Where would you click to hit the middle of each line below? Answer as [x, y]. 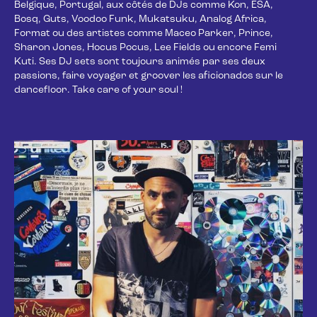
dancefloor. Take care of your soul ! [98, 90]
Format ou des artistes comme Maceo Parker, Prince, [145, 34]
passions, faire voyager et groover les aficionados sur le [150, 76]
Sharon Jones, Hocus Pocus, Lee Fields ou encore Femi [146, 48]
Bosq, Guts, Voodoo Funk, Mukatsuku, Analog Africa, [142, 19]
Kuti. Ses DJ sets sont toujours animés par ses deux [141, 62]
